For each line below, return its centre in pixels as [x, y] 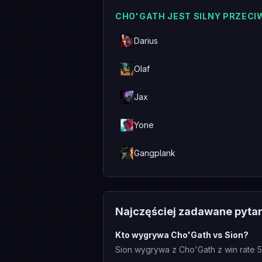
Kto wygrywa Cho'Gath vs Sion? [182, 235]
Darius [146, 41]
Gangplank [155, 153]
